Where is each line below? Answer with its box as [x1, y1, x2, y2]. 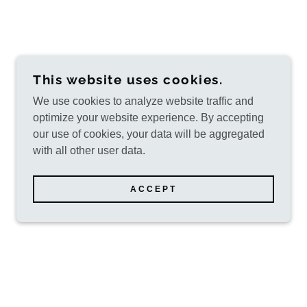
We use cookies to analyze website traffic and [33, 95, 254, 107]
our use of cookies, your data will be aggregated [33, 128, 265, 140]
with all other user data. [33, 145, 145, 156]
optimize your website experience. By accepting [33, 112, 264, 123]
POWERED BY [214, 278, 291, 288]
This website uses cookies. [33, 72, 223, 87]
